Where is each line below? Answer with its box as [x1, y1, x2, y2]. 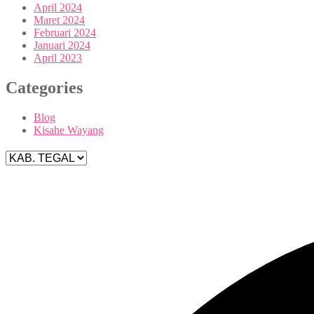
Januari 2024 [34, 39, 90, 51]
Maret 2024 [34, 13, 85, 26]
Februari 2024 [34, 26, 96, 39]
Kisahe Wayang [34, 123, 104, 136]
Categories [6, 78, 83, 97]
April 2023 [34, 51, 82, 64]
